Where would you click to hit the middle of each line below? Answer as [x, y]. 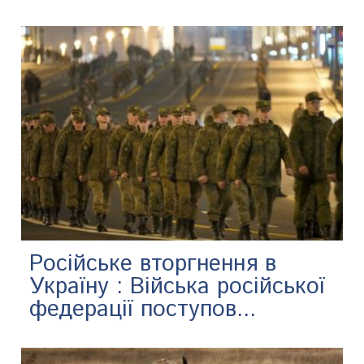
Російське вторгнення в [153, 264]
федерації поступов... [143, 309]
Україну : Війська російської [178, 286]
